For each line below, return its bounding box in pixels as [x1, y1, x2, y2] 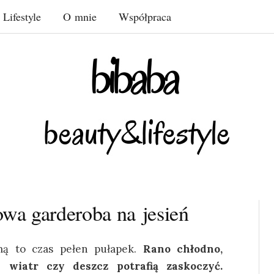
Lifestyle [3, 9, 41, 24]
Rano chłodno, [143, 242, 223, 256]
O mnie [63, 9, 97, 24]
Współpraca [119, 9, 171, 24]
